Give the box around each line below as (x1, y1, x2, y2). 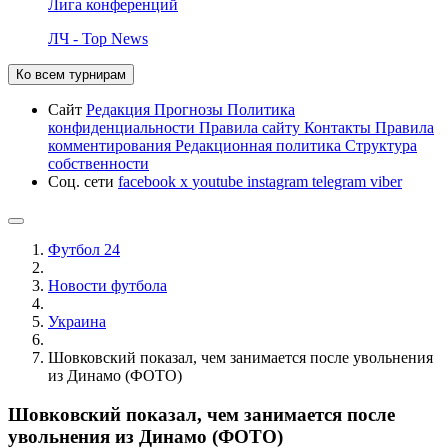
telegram (312, 172, 370, 190)
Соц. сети (48, 172, 118, 190)
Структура (345, 136, 417, 154)
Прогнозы (154, 100, 227, 118)
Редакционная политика (175, 136, 345, 154)
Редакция (86, 100, 154, 118)
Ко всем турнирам (16, 66, 126, 82)
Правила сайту (199, 118, 304, 136)
